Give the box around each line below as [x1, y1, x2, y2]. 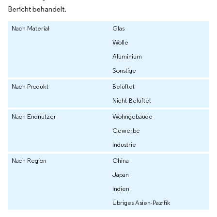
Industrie [112, 139, 136, 149]
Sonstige [112, 65, 136, 75]
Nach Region [12, 155, 46, 165]
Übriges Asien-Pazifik [112, 198, 170, 207]
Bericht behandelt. [8, 4, 66, 14]
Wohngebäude [112, 111, 153, 121]
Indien [112, 184, 129, 193]
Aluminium [112, 51, 142, 61]
